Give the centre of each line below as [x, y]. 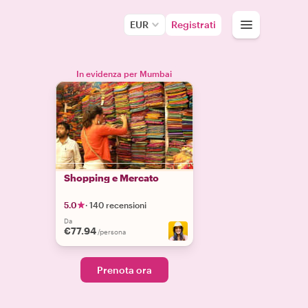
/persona [111, 232]
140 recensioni [118, 205]
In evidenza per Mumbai [124, 74]
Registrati [194, 24]
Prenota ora [124, 270]
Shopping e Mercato [111, 178]
